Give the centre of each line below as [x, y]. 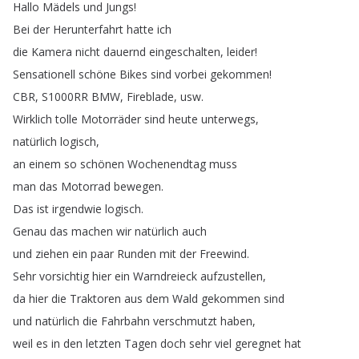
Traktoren [95, 298]
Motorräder [111, 119]
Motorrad [86, 186]
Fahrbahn [125, 321]
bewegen [137, 186]
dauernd [125, 52]
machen [92, 231]
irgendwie [77, 209]
